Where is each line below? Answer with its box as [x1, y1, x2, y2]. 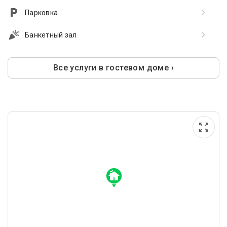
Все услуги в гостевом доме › [53, 63, 174, 72]
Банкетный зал [25, 31, 77, 39]
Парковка [25, 9, 58, 17]
